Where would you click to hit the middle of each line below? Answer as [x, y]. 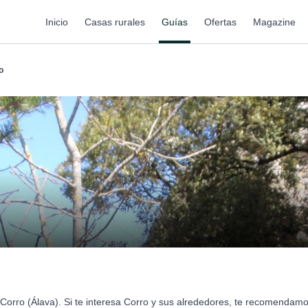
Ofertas [220, 22]
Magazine [274, 22]
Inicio [57, 22]
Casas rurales [115, 22]
